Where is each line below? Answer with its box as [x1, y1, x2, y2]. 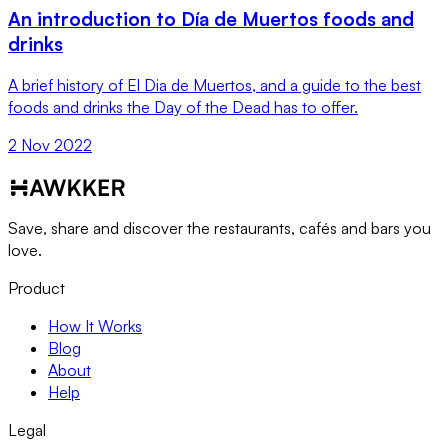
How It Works [48, 316, 142, 337]
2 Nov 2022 [8, 135, 92, 156]
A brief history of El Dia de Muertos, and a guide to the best [8, 75, 421, 96]
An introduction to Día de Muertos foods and [8, 6, 414, 30]
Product [8, 278, 65, 299]
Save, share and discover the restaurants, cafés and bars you [8, 218, 431, 239]
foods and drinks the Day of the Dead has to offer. [8, 97, 358, 118]
